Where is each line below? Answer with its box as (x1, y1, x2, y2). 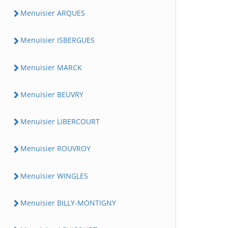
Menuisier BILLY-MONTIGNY (20, 197, 116, 208)
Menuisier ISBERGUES (20, 35, 95, 45)
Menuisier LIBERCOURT (20, 117, 100, 126)
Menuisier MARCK (20, 62, 82, 72)
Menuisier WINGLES (20, 170, 88, 181)
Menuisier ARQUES (20, 8, 85, 18)
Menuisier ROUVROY (20, 144, 91, 154)
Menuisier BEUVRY (20, 89, 83, 99)
